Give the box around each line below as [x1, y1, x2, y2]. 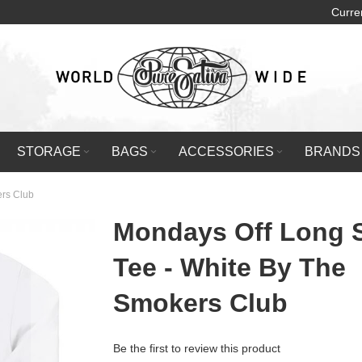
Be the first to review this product [113, 342, 281, 355]
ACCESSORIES [179, 145, 275, 158]
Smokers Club [113, 288, 288, 318]
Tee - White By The [113, 253, 347, 282]
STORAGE [17, 145, 82, 158]
